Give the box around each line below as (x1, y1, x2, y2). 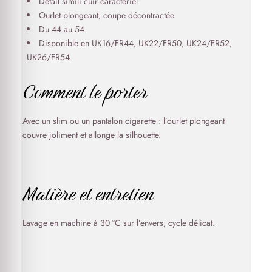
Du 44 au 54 (38, 23, 84, 36)
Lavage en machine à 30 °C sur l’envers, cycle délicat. (22, 216, 215, 229)
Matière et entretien (22, 177, 153, 211)
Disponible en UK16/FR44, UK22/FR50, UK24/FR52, (38, 37, 232, 50)
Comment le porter (22, 75, 147, 109)
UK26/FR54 (26, 51, 70, 64)
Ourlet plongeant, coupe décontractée (38, 9, 174, 22)
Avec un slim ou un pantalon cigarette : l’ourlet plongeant (22, 115, 225, 127)
